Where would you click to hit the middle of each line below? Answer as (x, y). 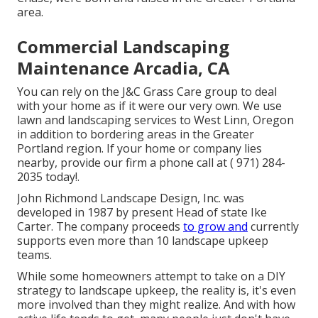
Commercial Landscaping (123, 46)
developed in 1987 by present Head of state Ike (142, 212)
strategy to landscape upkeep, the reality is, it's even (157, 290)
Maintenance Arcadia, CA (124, 67)
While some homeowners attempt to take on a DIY (151, 276)
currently (273, 226)
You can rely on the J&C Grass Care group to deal (147, 91)
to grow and (215, 226)
